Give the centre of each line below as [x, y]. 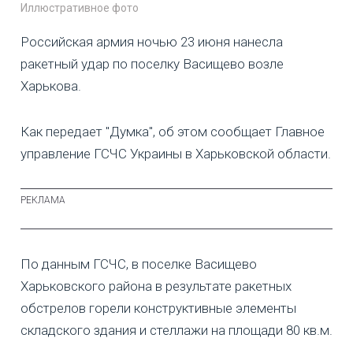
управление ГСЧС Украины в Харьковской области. [176, 153]
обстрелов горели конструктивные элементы [158, 308]
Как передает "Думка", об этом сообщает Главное [173, 131]
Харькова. [51, 85]
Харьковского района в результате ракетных [156, 286]
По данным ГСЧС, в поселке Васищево [139, 264]
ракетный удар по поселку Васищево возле [152, 63]
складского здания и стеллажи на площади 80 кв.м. [176, 330]
